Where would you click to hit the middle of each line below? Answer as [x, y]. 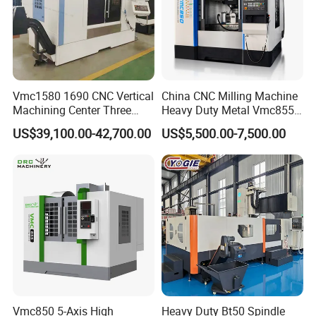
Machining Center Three [72, 110]
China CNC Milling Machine [229, 96]
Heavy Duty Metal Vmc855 [227, 110]
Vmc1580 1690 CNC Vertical [84, 96]
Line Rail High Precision [72, 124]
